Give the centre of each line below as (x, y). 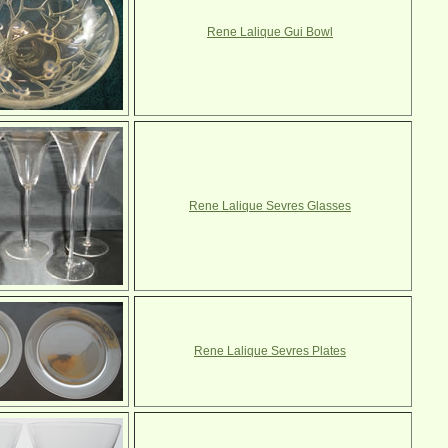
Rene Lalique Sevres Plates (270, 351)
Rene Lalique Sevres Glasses (270, 206)
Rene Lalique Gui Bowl (270, 32)
